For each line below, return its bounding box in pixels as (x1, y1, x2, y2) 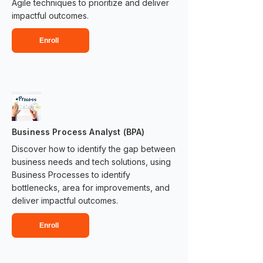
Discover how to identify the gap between (12, 144, 176, 154)
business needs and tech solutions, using (12, 157, 171, 167)
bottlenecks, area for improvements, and (12, 183, 170, 193)
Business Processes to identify (12, 170, 130, 180)
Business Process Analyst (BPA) (12, 127, 145, 137)
